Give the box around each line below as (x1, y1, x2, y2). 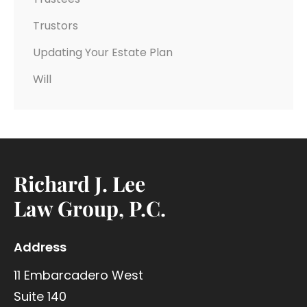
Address (14, 238, 66, 256)
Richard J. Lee (14, 169, 145, 197)
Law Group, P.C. (14, 194, 166, 222)
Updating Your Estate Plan (33, 44, 173, 60)
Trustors (33, 17, 78, 34)
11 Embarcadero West (14, 266, 143, 284)
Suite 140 (14, 287, 66, 305)
